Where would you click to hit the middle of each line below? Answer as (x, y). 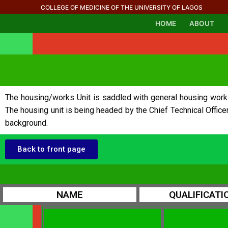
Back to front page (51, 149)
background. (26, 123)
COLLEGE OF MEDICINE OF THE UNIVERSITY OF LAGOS (122, 7)
